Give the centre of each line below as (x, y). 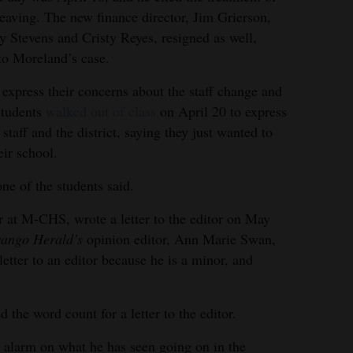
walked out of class (101, 111)
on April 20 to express (221, 111)
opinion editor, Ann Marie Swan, (179, 239)
